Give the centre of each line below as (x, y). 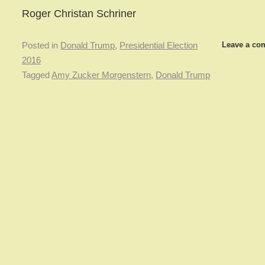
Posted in (40, 46)
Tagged (36, 75)
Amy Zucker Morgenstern (101, 75)
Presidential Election (159, 46)
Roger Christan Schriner (79, 13)
